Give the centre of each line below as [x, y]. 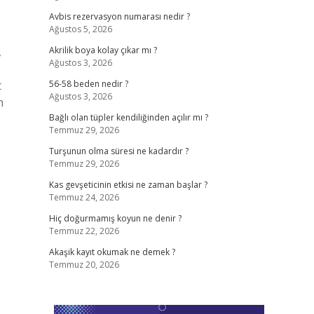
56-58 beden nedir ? [88, 84]
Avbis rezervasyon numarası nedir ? [119, 16]
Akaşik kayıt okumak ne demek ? [112, 252]
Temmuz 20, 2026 [84, 265]
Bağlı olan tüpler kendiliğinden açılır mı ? [128, 117]
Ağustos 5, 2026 [80, 29]
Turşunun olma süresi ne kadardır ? [118, 151]
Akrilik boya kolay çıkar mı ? [103, 50]
